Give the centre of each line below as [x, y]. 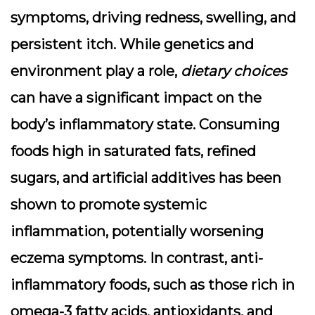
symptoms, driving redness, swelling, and [153, 18]
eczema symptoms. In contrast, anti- [137, 258]
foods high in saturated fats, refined [133, 151]
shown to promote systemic [109, 205]
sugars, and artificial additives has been [146, 178]
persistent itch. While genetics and [132, 44]
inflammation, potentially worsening [137, 231]
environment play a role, [96, 71]
